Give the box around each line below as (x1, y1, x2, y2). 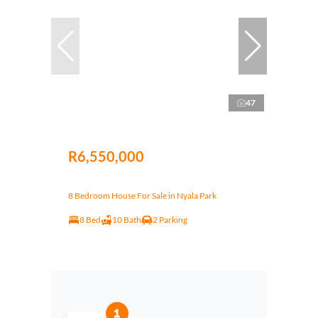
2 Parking (153, 214, 187, 225)
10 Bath (112, 214, 141, 225)
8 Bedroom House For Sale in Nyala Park (68, 190, 216, 201)
